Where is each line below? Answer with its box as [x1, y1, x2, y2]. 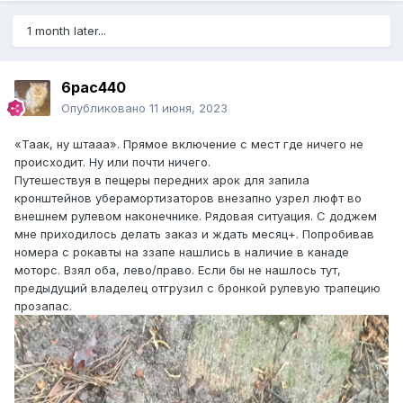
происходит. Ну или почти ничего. [14, 155, 214, 170]
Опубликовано [61, 101, 149, 116]
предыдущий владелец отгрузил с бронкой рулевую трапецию [14, 281, 381, 296]
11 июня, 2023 [149, 101, 228, 116]
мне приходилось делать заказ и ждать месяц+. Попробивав [14, 227, 374, 242]
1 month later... [27, 23, 106, 39]
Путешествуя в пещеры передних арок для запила [14, 173, 309, 188]
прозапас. [14, 299, 76, 314]
